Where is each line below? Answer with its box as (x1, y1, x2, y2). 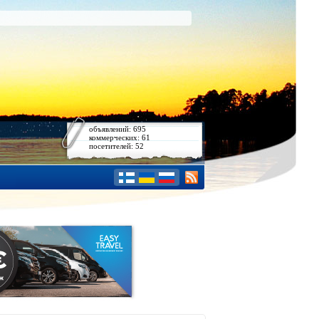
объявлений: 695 (89, 125, 146, 133)
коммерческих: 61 (89, 133, 150, 142)
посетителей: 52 (89, 142, 144, 150)
